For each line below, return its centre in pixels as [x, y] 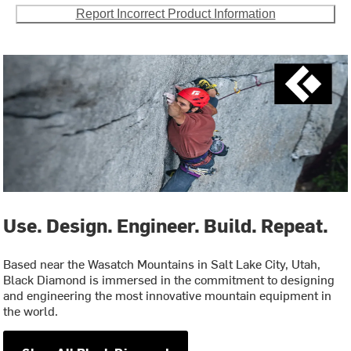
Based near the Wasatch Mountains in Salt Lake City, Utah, [162, 264]
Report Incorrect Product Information [175, 14]
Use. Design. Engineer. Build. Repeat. [166, 225]
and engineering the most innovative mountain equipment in [168, 295]
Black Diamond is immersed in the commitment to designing [169, 279]
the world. [31, 311]
